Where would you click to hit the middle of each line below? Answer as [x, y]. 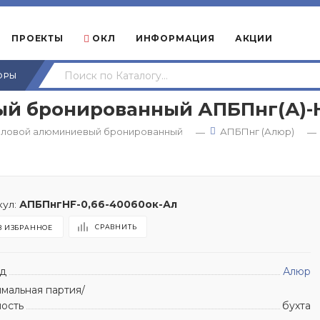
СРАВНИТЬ [116, 226]
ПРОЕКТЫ [37, 38]
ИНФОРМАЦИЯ [175, 38]
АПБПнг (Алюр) [257, 131]
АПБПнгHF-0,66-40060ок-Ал [99, 204]
